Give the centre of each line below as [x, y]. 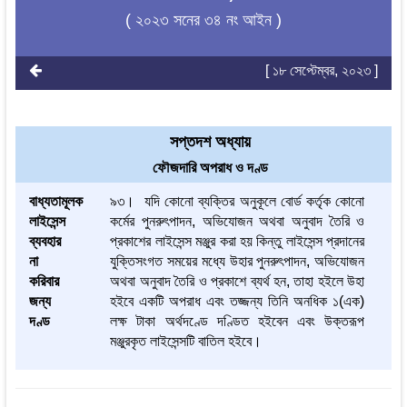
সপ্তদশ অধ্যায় [210, 142]
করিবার [44, 282]
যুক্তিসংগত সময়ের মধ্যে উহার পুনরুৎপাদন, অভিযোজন [238, 262]
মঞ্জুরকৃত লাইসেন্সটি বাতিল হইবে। [186, 342]
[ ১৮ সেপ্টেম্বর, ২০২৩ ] [322, 71]
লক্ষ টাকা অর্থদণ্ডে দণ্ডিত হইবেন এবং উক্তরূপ [238, 322]
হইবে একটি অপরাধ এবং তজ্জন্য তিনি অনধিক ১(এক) [238, 302]
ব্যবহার [45, 242]
